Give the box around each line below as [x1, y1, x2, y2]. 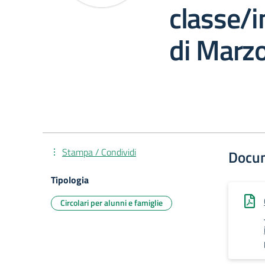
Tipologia [51, 173, 89, 187]
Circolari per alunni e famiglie [60, 196, 163, 209]
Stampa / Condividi [62, 145, 136, 159]
